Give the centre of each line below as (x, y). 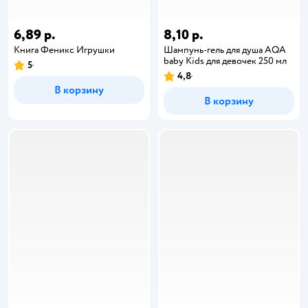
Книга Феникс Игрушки (64, 50)
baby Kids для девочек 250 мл (225, 61)
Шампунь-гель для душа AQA (225, 50)
